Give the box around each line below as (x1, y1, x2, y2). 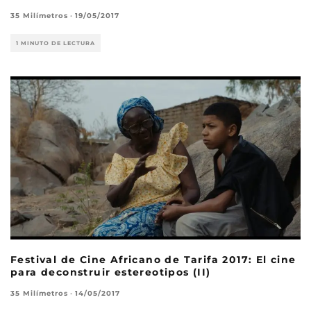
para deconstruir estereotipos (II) (10, 266, 211, 279)
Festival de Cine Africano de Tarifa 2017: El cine (10, 253, 296, 267)
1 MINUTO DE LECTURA (16, 39, 95, 47)
